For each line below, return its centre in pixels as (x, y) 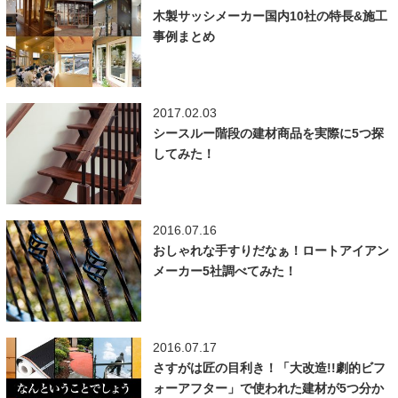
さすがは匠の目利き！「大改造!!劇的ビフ (269, 368)
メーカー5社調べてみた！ (224, 271)
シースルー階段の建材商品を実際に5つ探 (268, 133)
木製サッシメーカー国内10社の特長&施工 (270, 16)
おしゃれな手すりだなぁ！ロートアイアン (271, 250)
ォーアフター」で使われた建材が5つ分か (268, 389)
